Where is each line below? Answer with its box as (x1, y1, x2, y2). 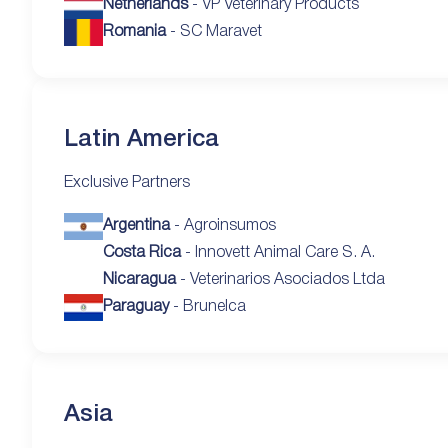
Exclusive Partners (64, 175, 190, 190)
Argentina (103, 218, 171, 233)
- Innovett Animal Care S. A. (181, 245, 376, 260)
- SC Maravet (166, 24, 263, 39)
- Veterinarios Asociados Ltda (176, 272, 386, 287)
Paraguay (103, 299, 170, 314)
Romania (103, 24, 167, 39)
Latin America (64, 128, 219, 151)
